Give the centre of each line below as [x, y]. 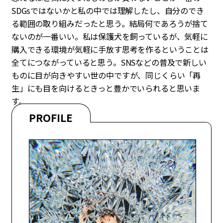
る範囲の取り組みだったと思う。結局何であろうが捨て [110, 24]
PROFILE [51, 118]
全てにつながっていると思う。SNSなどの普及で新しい [109, 62]
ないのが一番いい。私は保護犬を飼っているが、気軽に [110, 37]
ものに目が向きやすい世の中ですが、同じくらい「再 [106, 75]
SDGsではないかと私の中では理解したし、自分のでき [108, 11]
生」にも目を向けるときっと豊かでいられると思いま [106, 88]
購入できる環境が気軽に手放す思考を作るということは [110, 50]
